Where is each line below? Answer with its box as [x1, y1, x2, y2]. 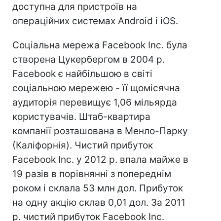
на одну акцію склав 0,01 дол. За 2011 [12, 197, 185, 208]
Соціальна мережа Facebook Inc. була [12, 39, 187, 51]
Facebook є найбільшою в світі [12, 68, 152, 79]
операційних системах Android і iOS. [12, 15, 178, 27]
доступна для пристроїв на [12, 1, 137, 12]
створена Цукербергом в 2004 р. [12, 54, 165, 65]
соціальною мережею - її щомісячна [12, 82, 180, 94]
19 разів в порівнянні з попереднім [12, 168, 171, 180]
